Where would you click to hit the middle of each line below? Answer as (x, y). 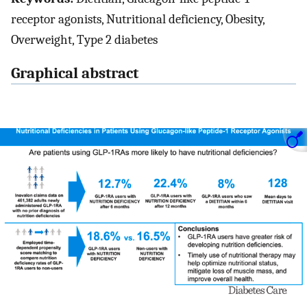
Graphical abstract (75, 73)
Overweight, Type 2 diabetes (84, 40)
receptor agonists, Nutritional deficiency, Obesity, (138, 20)
